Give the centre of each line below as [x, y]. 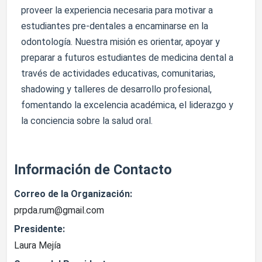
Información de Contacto [93, 170]
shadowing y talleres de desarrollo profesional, [116, 89]
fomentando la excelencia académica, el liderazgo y [127, 105]
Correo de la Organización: [73, 194]
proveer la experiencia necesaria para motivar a [117, 10]
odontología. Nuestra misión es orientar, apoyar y [120, 42]
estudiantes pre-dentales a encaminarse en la [115, 26]
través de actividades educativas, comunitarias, [118, 73]
